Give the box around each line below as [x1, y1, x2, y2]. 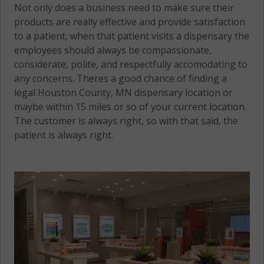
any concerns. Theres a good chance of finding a [14, 71, 227, 85]
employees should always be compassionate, [14, 43, 212, 57]
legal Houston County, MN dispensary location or [14, 85, 233, 99]
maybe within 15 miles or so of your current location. [14, 100, 247, 113]
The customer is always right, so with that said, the [14, 114, 239, 127]
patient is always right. [14, 128, 114, 141]
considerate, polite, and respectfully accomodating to [14, 57, 248, 71]
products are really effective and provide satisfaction [14, 15, 246, 28]
